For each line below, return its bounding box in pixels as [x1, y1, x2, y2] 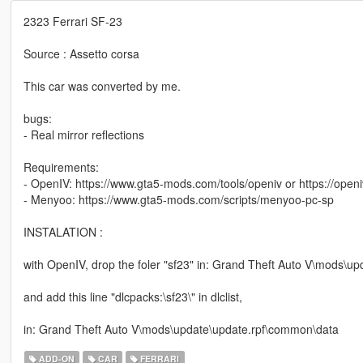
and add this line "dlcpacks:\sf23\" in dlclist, [23, 288, 242, 305]
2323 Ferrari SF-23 [23, 13, 122, 30]
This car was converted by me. [23, 78, 181, 95]
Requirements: [23, 159, 99, 176]
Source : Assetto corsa [23, 45, 139, 62]
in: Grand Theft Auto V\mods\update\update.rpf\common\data [23, 321, 339, 338]
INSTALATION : [23, 224, 103, 241]
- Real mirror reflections [23, 126, 144, 143]
